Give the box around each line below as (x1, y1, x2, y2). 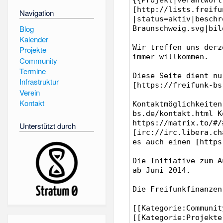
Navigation (19, 7, 54, 18)
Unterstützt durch (19, 120, 76, 131)
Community (19, 55, 57, 66)
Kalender (19, 33, 48, 44)
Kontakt (19, 97, 44, 108)
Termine (19, 65, 46, 76)
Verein (19, 87, 40, 98)
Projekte (19, 44, 46, 55)
